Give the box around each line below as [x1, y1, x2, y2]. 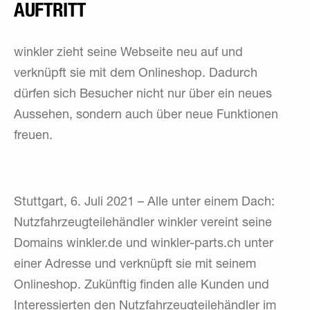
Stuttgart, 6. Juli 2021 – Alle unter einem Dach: [14, 196, 275, 209]
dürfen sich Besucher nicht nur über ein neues [14, 88, 272, 101]
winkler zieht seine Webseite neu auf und [14, 46, 243, 60]
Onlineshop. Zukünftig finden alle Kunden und [14, 279, 269, 292]
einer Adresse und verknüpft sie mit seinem [14, 258, 256, 271]
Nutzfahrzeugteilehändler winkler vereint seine [14, 217, 272, 230]
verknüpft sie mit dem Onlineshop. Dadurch [14, 67, 257, 80]
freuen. [14, 129, 53, 143]
